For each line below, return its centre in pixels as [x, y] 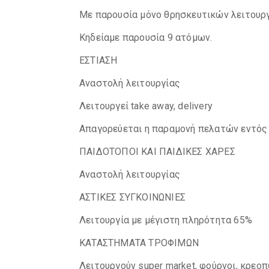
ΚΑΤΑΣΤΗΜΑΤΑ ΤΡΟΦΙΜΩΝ [139, 243]
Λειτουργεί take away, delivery [146, 106]
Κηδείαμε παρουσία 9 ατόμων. [146, 38]
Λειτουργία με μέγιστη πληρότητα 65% [166, 220]
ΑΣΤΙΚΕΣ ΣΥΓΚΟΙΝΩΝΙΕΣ [132, 197]
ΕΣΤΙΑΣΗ [98, 60]
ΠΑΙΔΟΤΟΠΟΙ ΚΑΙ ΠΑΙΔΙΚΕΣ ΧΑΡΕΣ [157, 152]
